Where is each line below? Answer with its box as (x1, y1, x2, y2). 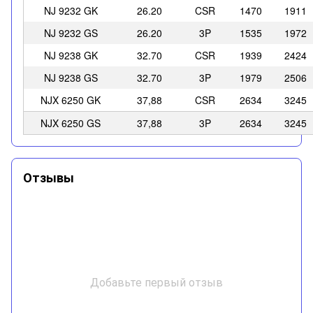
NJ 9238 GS (43, 71, 98, 85)
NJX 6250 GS (41, 116, 101, 131)
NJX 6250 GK (41, 93, 101, 108)
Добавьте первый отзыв (90, 274, 223, 291)
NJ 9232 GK (43, 3, 98, 18)
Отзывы (23, 168, 74, 187)
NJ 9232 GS (43, 26, 98, 41)
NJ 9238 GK (43, 48, 98, 63)
